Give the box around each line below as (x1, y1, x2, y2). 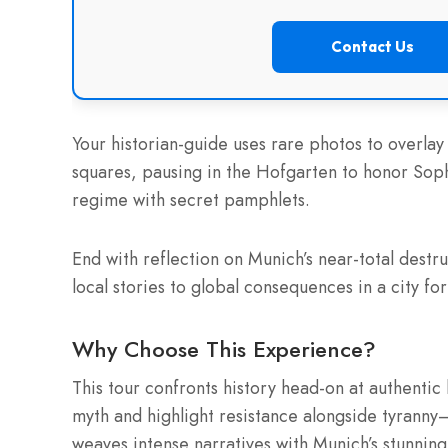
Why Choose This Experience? (72, 333, 376, 366)
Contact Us (330, 37, 414, 57)
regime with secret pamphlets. (72, 187, 310, 214)
